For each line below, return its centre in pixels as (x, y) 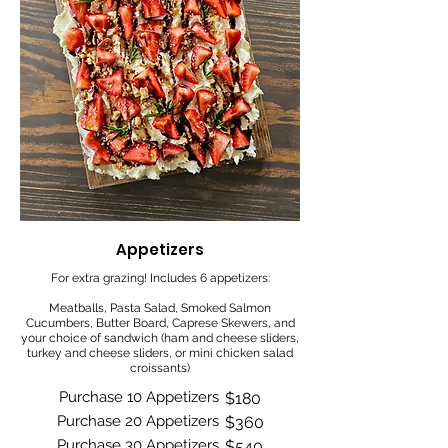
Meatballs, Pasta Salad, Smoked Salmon (160, 307)
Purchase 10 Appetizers (139, 396)
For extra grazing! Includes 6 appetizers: (160, 277)
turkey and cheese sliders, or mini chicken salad (160, 352)
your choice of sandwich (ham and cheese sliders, (160, 337)
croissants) (160, 367)
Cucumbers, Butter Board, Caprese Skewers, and (160, 322)
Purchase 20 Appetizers (137, 420)
